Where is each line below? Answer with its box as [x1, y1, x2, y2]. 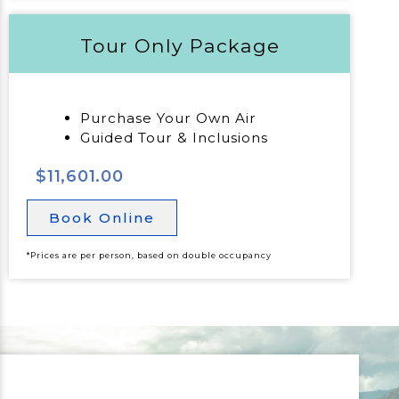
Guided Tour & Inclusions [80, 129, 268, 147]
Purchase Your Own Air [80, 110, 256, 127]
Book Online [49, 209, 155, 227]
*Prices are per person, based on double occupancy [27, 250, 272, 261]
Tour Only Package [79, 34, 280, 58]
